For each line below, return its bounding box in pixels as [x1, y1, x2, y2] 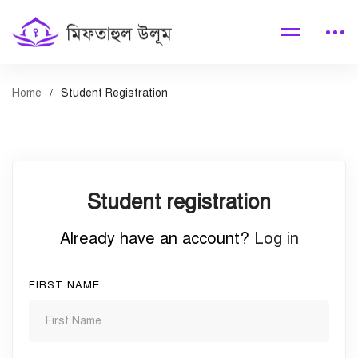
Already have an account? [59, 229, 254, 249]
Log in [253, 229, 299, 249]
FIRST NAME [29, 279, 100, 292]
